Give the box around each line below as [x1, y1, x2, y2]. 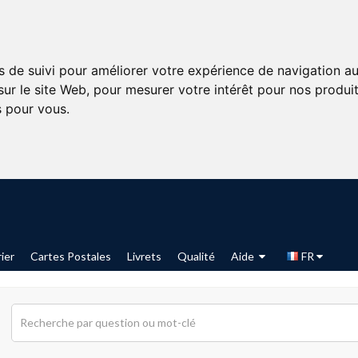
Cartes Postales [30, 249, 111, 263]
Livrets [127, 249, 161, 263]
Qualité [177, 249, 215, 263]
